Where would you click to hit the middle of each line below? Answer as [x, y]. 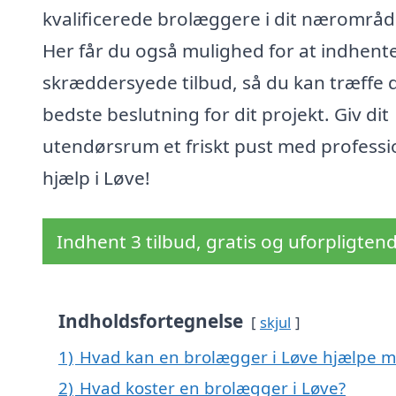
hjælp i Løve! [96, 178]
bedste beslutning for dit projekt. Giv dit [216, 114]
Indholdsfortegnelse [151, 321]
